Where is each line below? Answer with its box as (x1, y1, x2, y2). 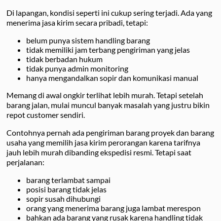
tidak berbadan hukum (26, 54, 103, 64)
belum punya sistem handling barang (26, 35, 150, 45)
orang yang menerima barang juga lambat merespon (26, 203, 201, 213)
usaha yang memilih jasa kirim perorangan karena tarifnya (6, 137, 200, 147)
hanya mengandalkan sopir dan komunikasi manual (26, 73, 198, 82)
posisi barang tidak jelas (26, 184, 107, 194)
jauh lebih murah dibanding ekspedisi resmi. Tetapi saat (6, 147, 191, 157)
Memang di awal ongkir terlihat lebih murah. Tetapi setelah (6, 90, 203, 100)
